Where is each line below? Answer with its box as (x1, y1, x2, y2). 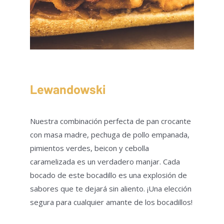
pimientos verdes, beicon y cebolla (30, 143, 149, 153)
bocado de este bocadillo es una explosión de (30, 170, 187, 180)
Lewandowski (30, 81, 105, 96)
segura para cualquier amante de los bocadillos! (30, 197, 192, 207)
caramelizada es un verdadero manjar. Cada (30, 156, 180, 167)
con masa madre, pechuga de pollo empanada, (30, 129, 189, 140)
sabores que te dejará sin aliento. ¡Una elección (30, 183, 191, 194)
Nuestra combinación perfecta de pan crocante (30, 116, 191, 126)
